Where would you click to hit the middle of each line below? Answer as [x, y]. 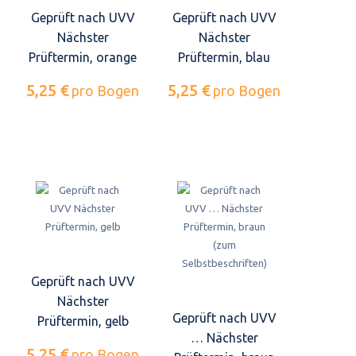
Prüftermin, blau [224, 57]
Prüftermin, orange [83, 57]
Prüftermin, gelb [83, 321]
